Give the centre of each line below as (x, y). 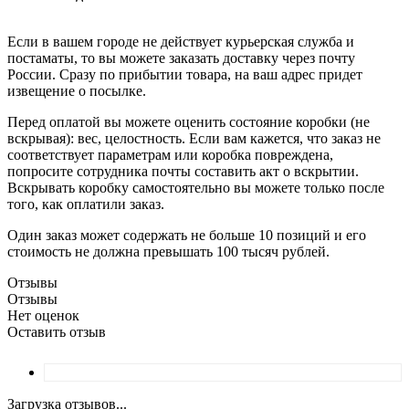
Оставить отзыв (57, 331)
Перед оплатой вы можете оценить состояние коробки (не (189, 121)
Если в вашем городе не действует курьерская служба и (181, 41)
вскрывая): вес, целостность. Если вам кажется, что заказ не (194, 138)
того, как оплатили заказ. (86, 204)
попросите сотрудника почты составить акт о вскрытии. (183, 171)
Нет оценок (43, 315)
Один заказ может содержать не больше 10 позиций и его (187, 235)
